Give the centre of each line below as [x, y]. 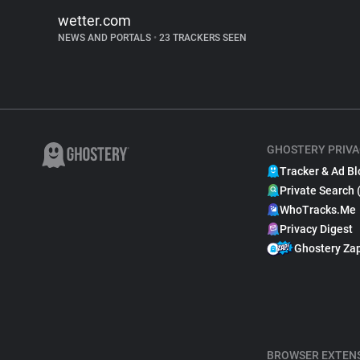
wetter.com [94, 20]
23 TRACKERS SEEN [202, 38]
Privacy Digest [316, 229]
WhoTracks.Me [318, 210]
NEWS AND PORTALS [106, 38]
